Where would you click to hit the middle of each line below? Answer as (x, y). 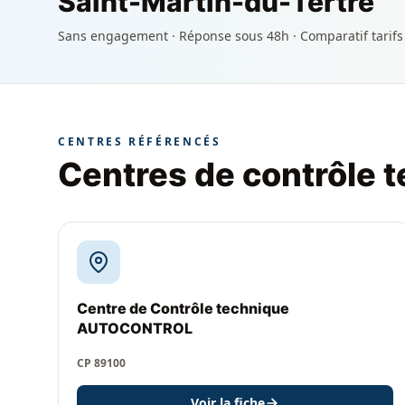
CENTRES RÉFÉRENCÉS (140, 141)
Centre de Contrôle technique (183, 308)
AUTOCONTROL (135, 328)
